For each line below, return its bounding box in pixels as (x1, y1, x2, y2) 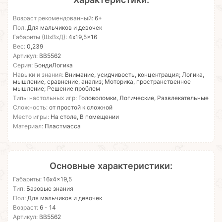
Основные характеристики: (50, 161, 172, 171)
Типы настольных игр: (13, 95, 77, 102)
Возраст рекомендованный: (13, 15, 95, 22)
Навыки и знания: (13, 71, 63, 78)
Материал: (13, 123, 43, 130)
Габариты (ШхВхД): (13, 34, 68, 41)
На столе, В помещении (49, 113, 119, 120)
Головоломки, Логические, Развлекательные (77, 95, 209, 102)
